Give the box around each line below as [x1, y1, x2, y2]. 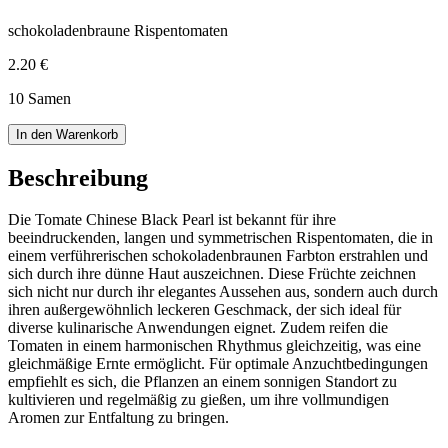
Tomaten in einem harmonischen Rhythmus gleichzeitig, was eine [8, 337, 421, 355]
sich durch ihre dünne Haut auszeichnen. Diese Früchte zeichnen [8, 265, 416, 283]
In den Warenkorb [16, 126, 118, 142]
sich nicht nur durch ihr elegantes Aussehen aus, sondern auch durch [8, 283, 438, 301]
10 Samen [8, 89, 71, 107]
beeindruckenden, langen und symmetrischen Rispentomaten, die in [8, 229, 433, 247]
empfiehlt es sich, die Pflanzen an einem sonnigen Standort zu [8, 373, 397, 391]
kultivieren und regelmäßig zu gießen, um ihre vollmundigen [8, 391, 389, 409]
